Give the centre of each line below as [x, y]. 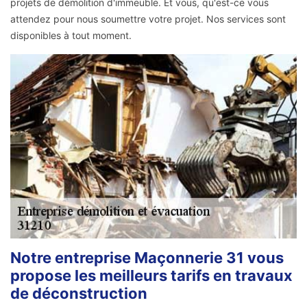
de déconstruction [79, 293]
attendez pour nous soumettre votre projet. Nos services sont [148, 19]
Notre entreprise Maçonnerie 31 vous [147, 257]
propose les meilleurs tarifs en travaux [151, 275]
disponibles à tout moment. [71, 36]
